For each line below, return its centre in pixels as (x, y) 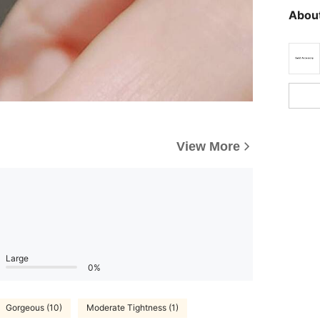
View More (208, 146)
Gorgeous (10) (34, 308)
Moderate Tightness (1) (132, 308)
